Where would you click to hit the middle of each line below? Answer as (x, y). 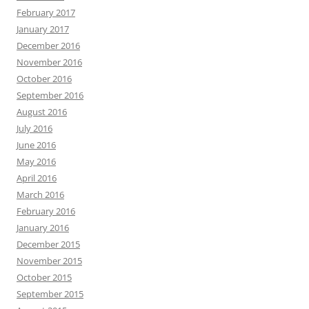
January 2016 (43, 228)
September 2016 (50, 95)
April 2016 (37, 178)
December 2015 (48, 244)
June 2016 (36, 145)
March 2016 (40, 195)
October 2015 (44, 277)
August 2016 (42, 112)
